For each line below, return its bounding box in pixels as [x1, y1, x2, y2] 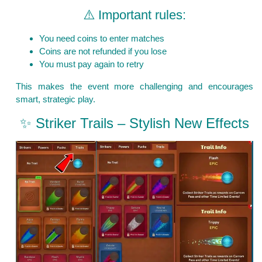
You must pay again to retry [39, 58, 144, 69]
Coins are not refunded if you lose [39, 46, 167, 56]
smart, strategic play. [16, 94, 95, 104]
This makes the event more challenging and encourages [16, 81, 253, 91]
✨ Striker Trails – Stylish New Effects [20, 115, 249, 131]
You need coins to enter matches [39, 33, 164, 43]
